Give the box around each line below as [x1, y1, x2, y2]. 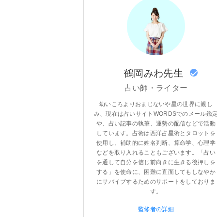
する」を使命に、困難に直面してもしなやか [96, 168, 216, 175]
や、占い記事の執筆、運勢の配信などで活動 [96, 120, 216, 127]
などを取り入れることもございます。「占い [96, 149, 216, 156]
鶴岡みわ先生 [124, 67, 183, 78]
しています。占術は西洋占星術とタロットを [96, 129, 216, 137]
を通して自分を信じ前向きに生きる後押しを [96, 158, 216, 166]
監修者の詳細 [138, 205, 174, 213]
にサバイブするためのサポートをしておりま [96, 178, 216, 185]
